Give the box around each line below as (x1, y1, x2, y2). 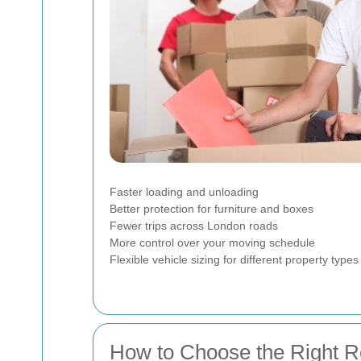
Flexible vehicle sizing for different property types (110, 253, 359, 266)
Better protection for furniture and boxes (110, 202, 313, 215)
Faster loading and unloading (110, 185, 259, 198)
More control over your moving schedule (110, 236, 315, 249)
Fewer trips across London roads (110, 219, 278, 232)
